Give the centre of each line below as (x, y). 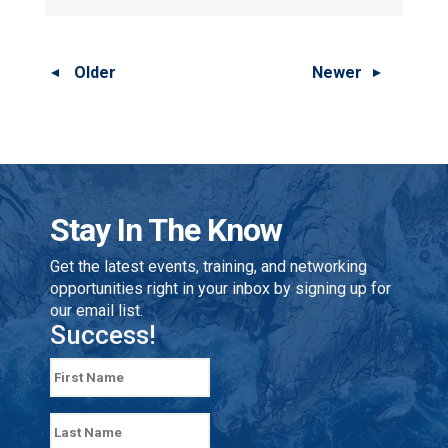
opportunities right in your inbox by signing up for (220, 288)
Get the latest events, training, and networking (208, 266)
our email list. (96, 310)
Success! (103, 335)
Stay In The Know (166, 230)
